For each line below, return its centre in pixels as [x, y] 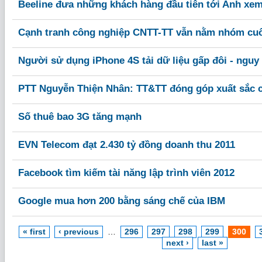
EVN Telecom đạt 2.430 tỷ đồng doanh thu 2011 [127, 145]
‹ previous [78, 232]
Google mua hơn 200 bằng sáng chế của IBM [122, 201]
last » [212, 243]
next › [177, 243]
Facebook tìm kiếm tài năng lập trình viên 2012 [126, 173]
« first [34, 232]
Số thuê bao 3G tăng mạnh [80, 117]
